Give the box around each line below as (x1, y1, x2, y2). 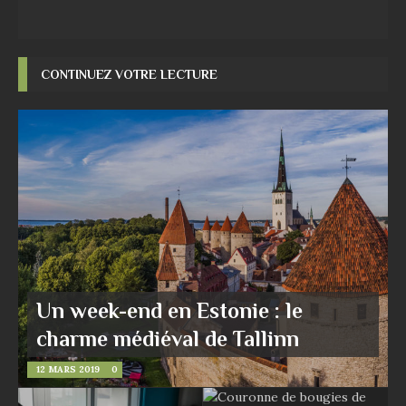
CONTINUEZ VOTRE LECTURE (41, 66, 217, 82)
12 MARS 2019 (36, 362, 100, 375)
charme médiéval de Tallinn (36, 325, 299, 351)
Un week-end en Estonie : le (36, 297, 303, 323)
